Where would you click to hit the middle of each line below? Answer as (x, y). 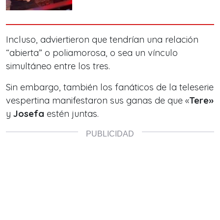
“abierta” (24, 53)
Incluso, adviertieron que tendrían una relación (102, 39)
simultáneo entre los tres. (58, 66)
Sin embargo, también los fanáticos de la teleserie (110, 87)
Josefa (29, 113)
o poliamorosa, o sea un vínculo (110, 53)
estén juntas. (71, 113)
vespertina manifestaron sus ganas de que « (97, 100)
